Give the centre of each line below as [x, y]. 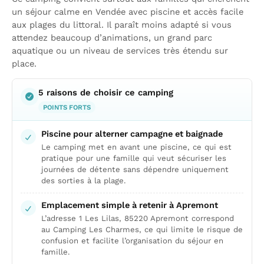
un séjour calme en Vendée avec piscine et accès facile [128, 12]
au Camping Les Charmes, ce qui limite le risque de [142, 230]
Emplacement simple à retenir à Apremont [130, 205]
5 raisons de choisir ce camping [106, 93]
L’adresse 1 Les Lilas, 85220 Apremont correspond [138, 218]
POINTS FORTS [67, 107]
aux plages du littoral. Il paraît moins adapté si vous [122, 25]
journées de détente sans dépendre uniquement [135, 169]
